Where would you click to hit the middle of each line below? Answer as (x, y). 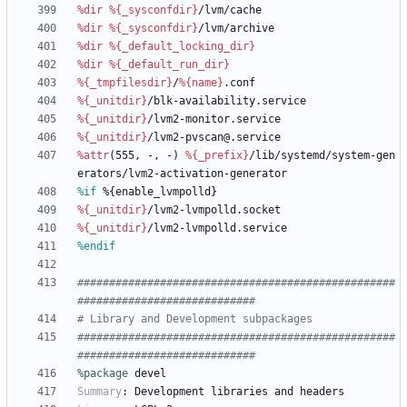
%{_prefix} (217, 156)
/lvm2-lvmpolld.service (217, 228)
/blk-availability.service (227, 101)
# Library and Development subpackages (195, 319)
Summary (99, 392)
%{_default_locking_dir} (182, 47)
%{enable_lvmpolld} (157, 192)
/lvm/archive (236, 29)
